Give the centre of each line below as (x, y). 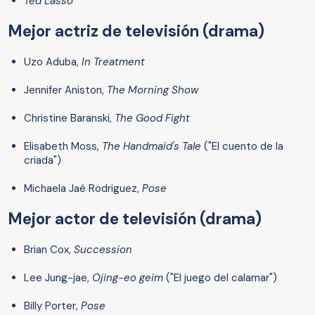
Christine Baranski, (69, 118)
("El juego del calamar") (220, 278)
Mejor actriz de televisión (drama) (136, 32)
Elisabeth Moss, (63, 147)
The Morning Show (153, 90)
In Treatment (113, 62)
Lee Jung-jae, (58, 278)
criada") (43, 161)
